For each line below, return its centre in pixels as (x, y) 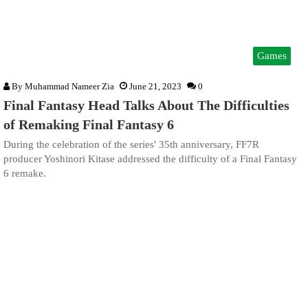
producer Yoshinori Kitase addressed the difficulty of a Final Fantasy (150, 159)
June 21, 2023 (155, 87)
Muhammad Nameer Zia (69, 87)
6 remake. (26, 174)
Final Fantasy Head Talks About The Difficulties (146, 106)
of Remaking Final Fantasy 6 (89, 125)
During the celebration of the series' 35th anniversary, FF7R (131, 145)
